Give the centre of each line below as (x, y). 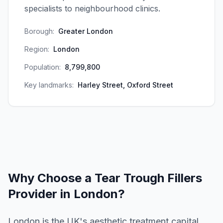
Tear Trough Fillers (148, 178)
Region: (37, 49)
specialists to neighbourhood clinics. (92, 8)
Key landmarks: (49, 85)
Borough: (39, 31)
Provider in (41, 194)
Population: (43, 67)
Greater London (86, 31)
